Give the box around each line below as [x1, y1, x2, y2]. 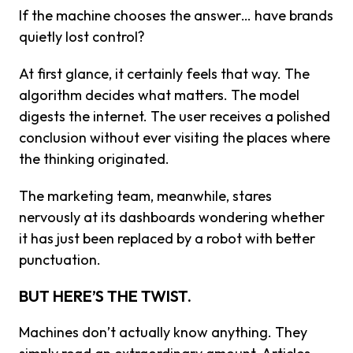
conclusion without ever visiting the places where [19, 128, 330, 147]
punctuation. [19, 250, 101, 269]
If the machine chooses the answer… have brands [19, 6, 333, 24]
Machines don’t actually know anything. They [19, 322, 307, 341]
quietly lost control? [19, 27, 145, 46]
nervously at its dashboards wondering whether [19, 207, 325, 226]
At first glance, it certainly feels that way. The [19, 64, 310, 83]
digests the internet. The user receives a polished [19, 106, 330, 125]
